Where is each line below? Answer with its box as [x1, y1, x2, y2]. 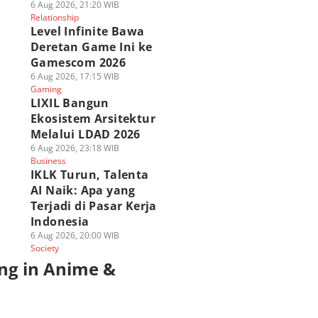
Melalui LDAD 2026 [30, 126, 141, 142]
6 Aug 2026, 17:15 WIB [30, 70, 119, 82]
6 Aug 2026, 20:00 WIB [30, 229, 119, 241]
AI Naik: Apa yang [30, 182, 136, 198]
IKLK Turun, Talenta [30, 167, 149, 182]
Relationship [30, 11, 79, 23]
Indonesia [30, 214, 89, 229]
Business [30, 155, 66, 167]
